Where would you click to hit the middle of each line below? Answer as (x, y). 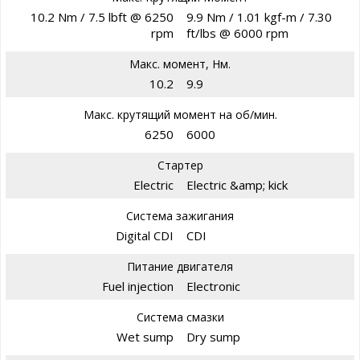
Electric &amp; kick (237, 184)
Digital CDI (145, 235)
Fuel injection (138, 286)
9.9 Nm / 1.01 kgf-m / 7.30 (259, 16)
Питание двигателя (180, 266)
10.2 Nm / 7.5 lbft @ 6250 (102, 16)
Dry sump (213, 336)
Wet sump (145, 336)
